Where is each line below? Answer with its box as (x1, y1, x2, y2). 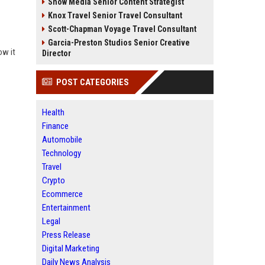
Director (42, 49, 71, 58)
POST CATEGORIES (56, 77, 129, 88)
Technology (42, 148, 81, 159)
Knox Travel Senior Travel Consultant (48, 11, 182, 20)
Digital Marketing (42, 243, 99, 254)
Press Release (42, 230, 91, 240)
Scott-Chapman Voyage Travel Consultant (48, 24, 196, 34)
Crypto (42, 175, 65, 186)
